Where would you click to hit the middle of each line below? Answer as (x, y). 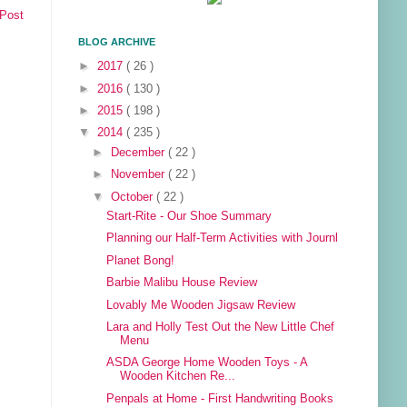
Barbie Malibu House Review (182, 283)
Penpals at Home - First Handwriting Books (220, 398)
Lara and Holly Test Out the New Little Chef (221, 327)
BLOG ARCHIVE (117, 42)
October (134, 197)
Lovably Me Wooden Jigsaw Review (201, 305)
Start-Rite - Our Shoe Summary (189, 216)
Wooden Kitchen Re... (178, 377)
